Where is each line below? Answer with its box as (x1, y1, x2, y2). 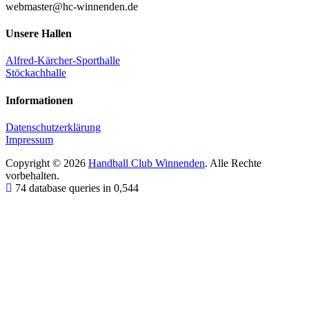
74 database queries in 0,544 (15, 181, 139, 194)
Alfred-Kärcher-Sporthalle (6, 54, 120, 67)
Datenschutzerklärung (6, 121, 101, 133)
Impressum (6, 133, 53, 146)
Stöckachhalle (6, 67, 66, 79)
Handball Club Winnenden (88, 157, 205, 169)
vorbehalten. (6, 169, 59, 181)
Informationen (6, 94, 73, 106)
